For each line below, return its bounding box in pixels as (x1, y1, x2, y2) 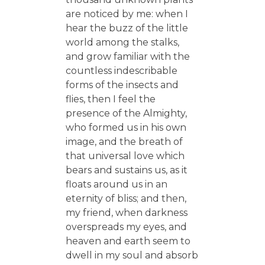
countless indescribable (65, 64, 177, 76)
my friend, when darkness (65, 206, 188, 218)
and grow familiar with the (65, 50, 190, 62)
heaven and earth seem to (65, 235, 190, 247)
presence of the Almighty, (65, 107, 187, 119)
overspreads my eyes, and (65, 221, 187, 232)
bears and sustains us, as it (65, 164, 188, 176)
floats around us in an (65, 178, 167, 190)
